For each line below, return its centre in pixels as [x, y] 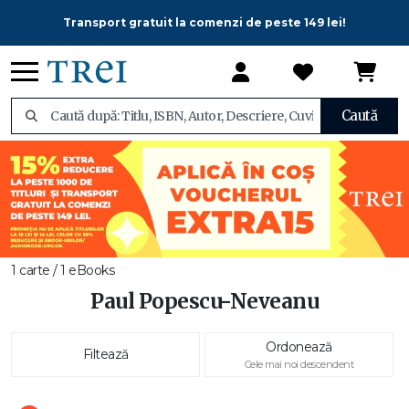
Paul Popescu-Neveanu [204, 301]
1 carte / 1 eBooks [63, 270]
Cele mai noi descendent [299, 364]
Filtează [105, 354]
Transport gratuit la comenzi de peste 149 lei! [204, 22]
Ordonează [299, 347]
